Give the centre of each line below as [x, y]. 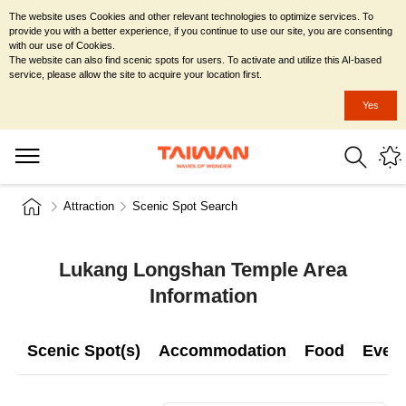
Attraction [89, 206]
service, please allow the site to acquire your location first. [135, 74]
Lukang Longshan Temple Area [203, 270]
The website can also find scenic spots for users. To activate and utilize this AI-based [195, 60]
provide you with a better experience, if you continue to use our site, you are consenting [201, 31]
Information [203, 296]
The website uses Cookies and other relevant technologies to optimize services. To [191, 16]
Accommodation [222, 351]
